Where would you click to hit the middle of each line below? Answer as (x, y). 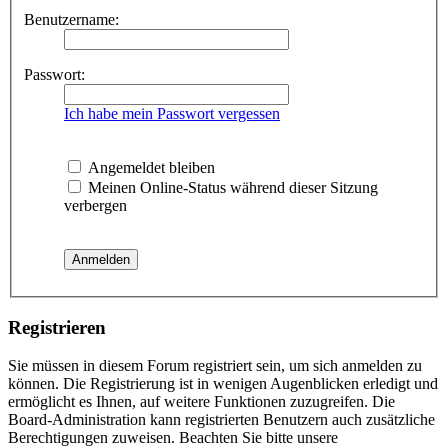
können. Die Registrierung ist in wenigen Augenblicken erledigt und (223, 384)
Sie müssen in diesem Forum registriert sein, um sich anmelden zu (215, 366)
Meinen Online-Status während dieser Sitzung (231, 187)
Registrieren (57, 327)
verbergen (95, 205)
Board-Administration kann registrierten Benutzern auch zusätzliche (221, 420)
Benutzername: (71, 19)
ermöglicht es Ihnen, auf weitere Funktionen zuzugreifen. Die (201, 402)
